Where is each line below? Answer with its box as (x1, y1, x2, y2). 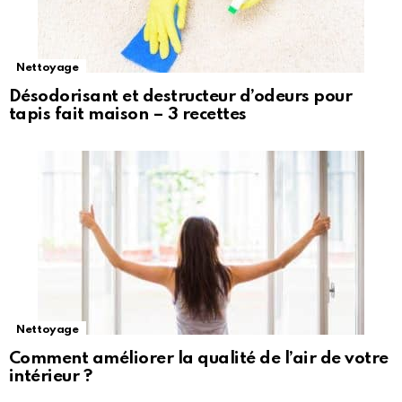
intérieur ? (9, 368, 92, 386)
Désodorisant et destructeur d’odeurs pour (9, 88, 353, 106)
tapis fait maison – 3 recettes (9, 106, 247, 124)
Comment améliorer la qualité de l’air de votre (9, 350, 389, 368)
